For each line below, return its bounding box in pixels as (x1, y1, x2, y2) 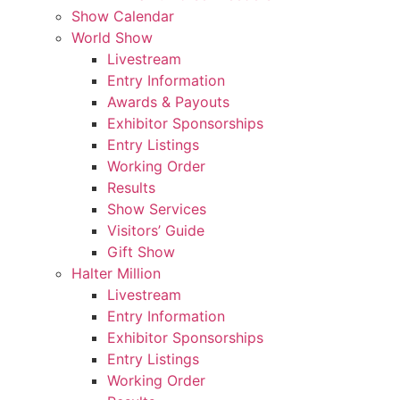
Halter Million (71, 263, 161, 282)
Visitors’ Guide (107, 221, 204, 239)
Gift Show (107, 242, 175, 261)
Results (107, 178, 155, 196)
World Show (71, 28, 153, 46)
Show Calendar (71, 6, 174, 25)
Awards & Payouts (107, 92, 229, 111)
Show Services (107, 199, 206, 218)
